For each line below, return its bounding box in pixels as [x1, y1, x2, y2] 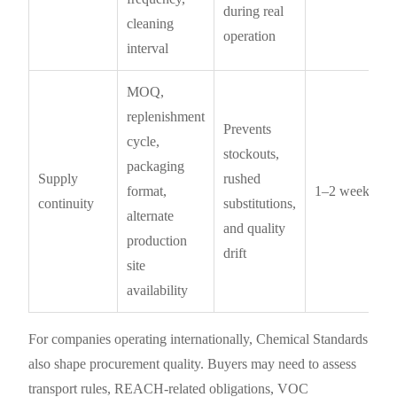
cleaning [127, 15, 175, 31]
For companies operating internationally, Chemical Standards [28, 331, 369, 346]
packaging [127, 158, 185, 174]
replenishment [127, 108, 206, 124]
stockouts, [223, 145, 280, 161]
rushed [223, 170, 261, 186]
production [127, 232, 188, 248]
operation [223, 27, 276, 43]
